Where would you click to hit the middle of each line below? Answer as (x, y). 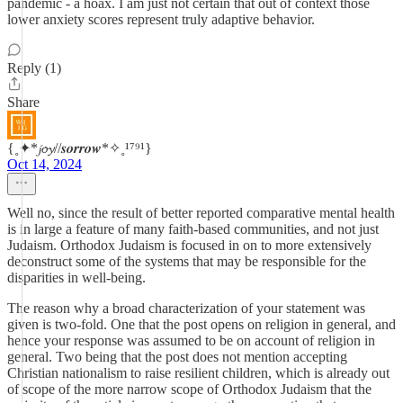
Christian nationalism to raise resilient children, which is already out (198, 373)
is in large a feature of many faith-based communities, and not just (193, 229)
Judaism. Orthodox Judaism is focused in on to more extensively (189, 245)
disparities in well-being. (76, 278)
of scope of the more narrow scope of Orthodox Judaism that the (189, 389)
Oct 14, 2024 (45, 164)
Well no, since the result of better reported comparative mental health (201, 213)
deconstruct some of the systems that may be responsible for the (187, 261)
